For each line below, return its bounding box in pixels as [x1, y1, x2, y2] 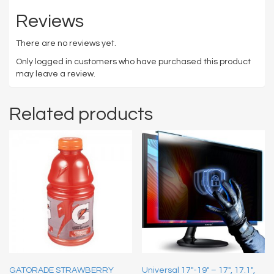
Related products [9, 105, 153, 124]
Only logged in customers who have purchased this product [16, 57, 251, 67]
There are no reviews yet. [16, 39, 116, 48]
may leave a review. [16, 70, 95, 79]
